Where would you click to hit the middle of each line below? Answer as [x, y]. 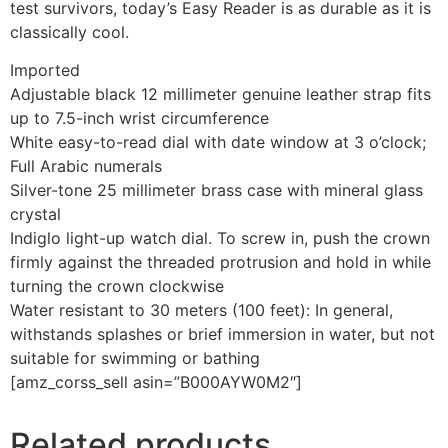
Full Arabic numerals [86, 166]
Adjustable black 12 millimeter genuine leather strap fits [220, 94]
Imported [45, 70]
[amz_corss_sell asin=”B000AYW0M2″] [156, 382]
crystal [35, 214]
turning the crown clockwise [117, 286]
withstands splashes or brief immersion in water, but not [222, 334]
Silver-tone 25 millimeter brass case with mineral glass [216, 190]
